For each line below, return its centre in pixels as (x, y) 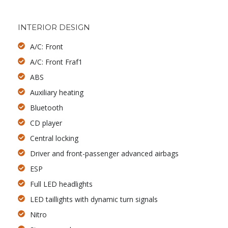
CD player (46, 123)
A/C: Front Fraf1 (56, 62)
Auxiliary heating (57, 92)
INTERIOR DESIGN (54, 27)
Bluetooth (47, 107)
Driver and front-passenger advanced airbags (105, 153)
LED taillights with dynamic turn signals (94, 199)
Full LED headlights (62, 184)
